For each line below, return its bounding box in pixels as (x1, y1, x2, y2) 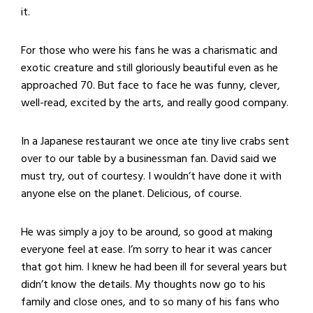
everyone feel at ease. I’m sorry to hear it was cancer (21, 240, 272, 259)
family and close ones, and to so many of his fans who (21, 293, 279, 312)
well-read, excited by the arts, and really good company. (21, 94, 289, 112)
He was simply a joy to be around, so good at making (21, 223, 272, 242)
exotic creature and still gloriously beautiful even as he (21, 59, 278, 78)
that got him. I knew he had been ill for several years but (21, 258, 287, 277)
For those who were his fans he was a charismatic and (21, 41, 277, 60)
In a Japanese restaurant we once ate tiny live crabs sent (21, 132, 289, 151)
